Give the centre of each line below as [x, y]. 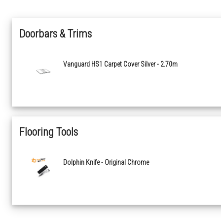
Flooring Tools [49, 132]
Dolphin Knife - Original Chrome [106, 163]
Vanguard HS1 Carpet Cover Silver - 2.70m [120, 64]
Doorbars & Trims [55, 34]
